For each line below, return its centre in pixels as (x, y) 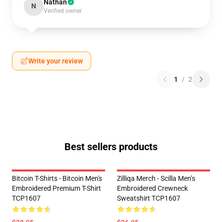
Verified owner (63, 11)
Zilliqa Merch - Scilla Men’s (156, 178)
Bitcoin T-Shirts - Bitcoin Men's (57, 178)
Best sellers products (111, 147)
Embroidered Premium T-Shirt (56, 188)
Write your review (55, 61)
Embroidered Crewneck (152, 188)
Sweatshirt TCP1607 (149, 198)
